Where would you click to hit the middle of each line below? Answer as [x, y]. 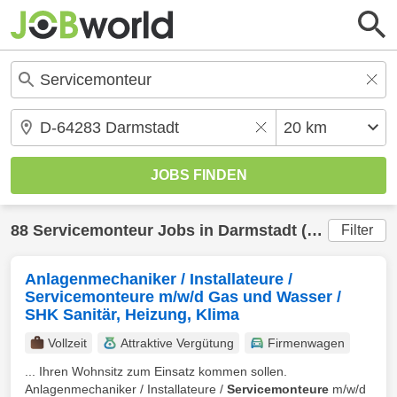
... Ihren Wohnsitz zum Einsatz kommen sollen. [156, 371]
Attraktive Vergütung [177, 343]
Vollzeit [67, 343]
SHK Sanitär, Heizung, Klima [132, 315]
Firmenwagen [306, 343]
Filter [357, 230]
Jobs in [186, 230]
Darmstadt [257, 230]
